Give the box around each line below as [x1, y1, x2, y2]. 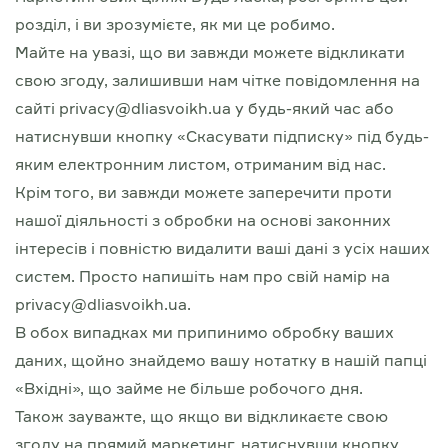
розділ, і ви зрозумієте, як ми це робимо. [15, 14, 335, 34]
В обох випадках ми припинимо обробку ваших [15, 322, 394, 342]
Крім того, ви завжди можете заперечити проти [15, 182, 392, 202]
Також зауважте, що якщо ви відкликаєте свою [15, 406, 388, 426]
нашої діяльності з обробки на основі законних [15, 210, 391, 230]
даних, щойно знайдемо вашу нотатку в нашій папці [15, 350, 427, 370]
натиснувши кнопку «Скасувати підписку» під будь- [15, 126, 429, 146]
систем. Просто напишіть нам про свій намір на [15, 266, 390, 286]
